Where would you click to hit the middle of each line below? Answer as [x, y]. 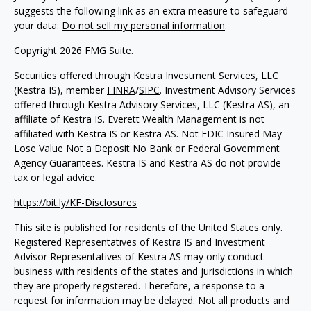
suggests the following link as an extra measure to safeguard [151, 11]
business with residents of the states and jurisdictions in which [153, 271]
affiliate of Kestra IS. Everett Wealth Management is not [139, 119]
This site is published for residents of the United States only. [148, 227]
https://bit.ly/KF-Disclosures [75, 202]
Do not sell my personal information [143, 25]
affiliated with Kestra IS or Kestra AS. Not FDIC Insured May [148, 134]
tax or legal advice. [57, 177]
